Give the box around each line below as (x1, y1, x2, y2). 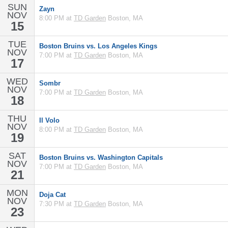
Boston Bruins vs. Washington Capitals (39, 154, 163, 161)
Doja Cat (39, 191, 66, 198)
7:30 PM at (39, 200, 74, 208)
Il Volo (39, 117, 60, 124)
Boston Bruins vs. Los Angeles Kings (39, 42, 157, 50)
